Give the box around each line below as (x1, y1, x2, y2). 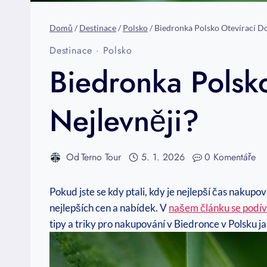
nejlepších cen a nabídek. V (49, 201, 169, 215)
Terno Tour (81, 150, 122, 164)
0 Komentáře (204, 150, 256, 164)
